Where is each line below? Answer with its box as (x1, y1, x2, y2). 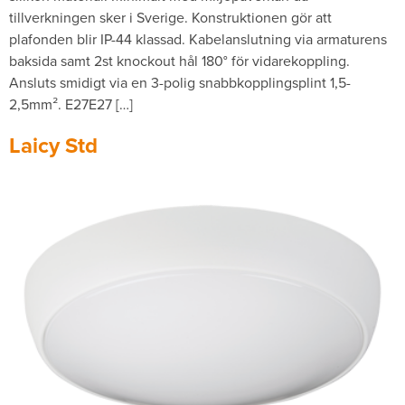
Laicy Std (9, 129, 98, 162)
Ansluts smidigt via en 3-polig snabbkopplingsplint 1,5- (9, 72, 351, 92)
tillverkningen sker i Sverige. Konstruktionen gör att (9, 7, 332, 27)
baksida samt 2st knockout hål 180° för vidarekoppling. (9, 51, 350, 71)
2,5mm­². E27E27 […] (9, 94, 133, 114)
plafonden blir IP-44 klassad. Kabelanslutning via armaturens (9, 29, 387, 49)
